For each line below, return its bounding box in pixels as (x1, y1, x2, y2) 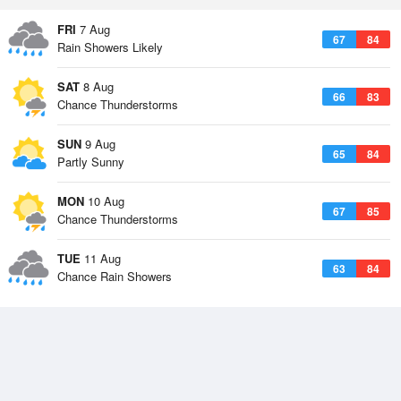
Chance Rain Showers (57, 268, 172, 285)
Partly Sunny (57, 153, 124, 170)
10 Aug (84, 192, 124, 209)
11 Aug (81, 250, 121, 267)
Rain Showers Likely (57, 38, 163, 55)
